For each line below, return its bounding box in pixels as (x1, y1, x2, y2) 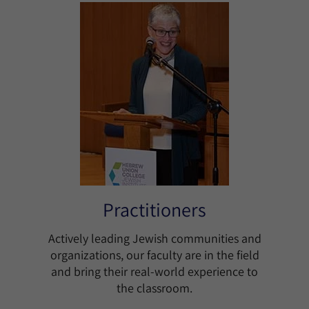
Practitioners (103, 197, 206, 222)
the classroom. (117, 280, 192, 296)
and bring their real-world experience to (51, 263, 258, 279)
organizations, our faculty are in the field (50, 247, 259, 263)
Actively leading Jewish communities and (48, 230, 261, 246)
